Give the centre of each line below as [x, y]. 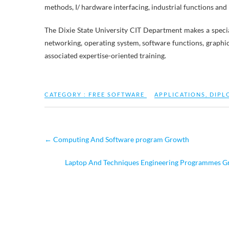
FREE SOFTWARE [117, 94]
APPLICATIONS [180, 94]
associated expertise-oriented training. [105, 55]
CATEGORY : [66, 94]
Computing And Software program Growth [120, 139]
